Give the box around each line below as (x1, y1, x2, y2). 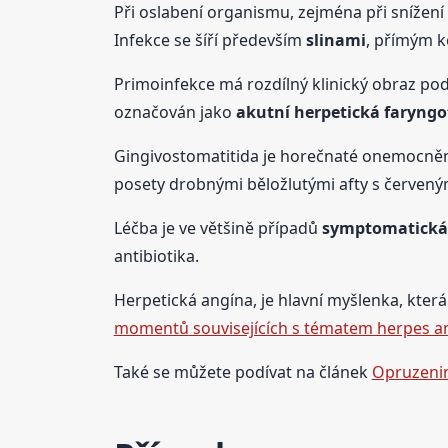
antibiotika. (113, 244, 199, 267)
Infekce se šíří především (113, 28, 306, 51)
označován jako (113, 100, 236, 123)
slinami (305, 28, 366, 51)
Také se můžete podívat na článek (113, 360, 372, 383)
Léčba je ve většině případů (113, 216, 322, 239)
